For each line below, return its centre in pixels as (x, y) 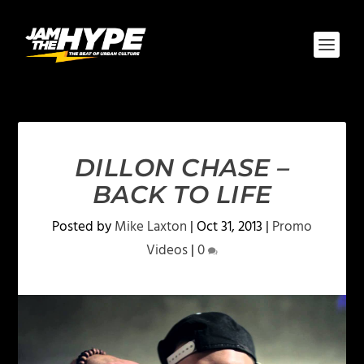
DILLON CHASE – (182, 168)
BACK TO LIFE (182, 195)
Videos (167, 251)
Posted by (83, 227)
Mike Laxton (151, 227)
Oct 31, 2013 (230, 227)
